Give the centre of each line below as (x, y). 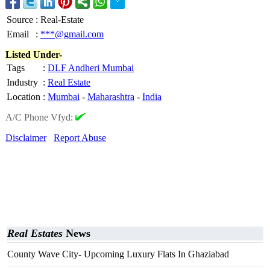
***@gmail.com (72, 34)
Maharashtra (111, 97)
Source (20, 20)
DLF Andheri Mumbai (91, 68)
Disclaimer (26, 138)
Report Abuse (80, 138)
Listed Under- (34, 55)
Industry (22, 82)
